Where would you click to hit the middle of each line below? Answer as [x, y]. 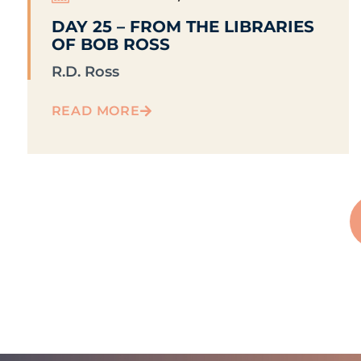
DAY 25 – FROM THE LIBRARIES [183, 27]
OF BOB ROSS [110, 45]
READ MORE [95, 111]
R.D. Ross [85, 72]
